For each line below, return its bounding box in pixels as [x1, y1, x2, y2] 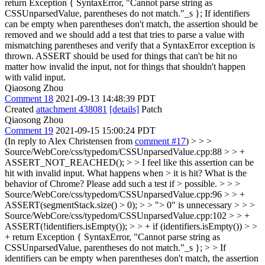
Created [5, 104, 36, 114]
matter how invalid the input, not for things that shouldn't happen [5, 62, 245, 72]
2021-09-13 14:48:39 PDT [56, 93, 156, 104]
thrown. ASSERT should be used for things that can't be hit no [5, 51, 237, 61]
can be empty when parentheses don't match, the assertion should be [5, 19, 258, 29]
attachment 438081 [36, 104, 107, 114]
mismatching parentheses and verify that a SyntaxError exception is [5, 40, 255, 50]
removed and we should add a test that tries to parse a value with [5, 30, 244, 40]
